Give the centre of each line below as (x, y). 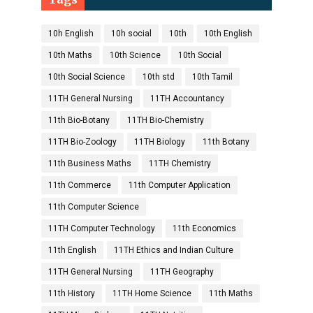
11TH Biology (160, 142)
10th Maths (70, 55)
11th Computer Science (94, 207)
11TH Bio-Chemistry (166, 120)
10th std (159, 77)
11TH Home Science (152, 293)
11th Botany (226, 142)
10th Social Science (87, 77)
